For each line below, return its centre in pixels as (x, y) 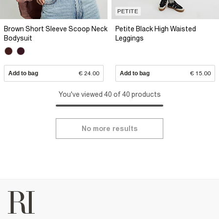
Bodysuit (18, 38)
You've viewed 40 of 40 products (109, 94)
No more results (109, 128)
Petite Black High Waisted (156, 29)
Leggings (130, 38)
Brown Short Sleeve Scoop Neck (56, 29)
